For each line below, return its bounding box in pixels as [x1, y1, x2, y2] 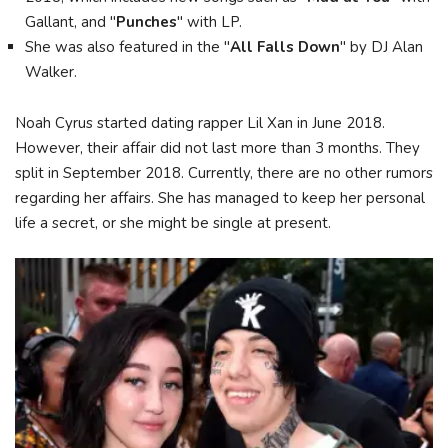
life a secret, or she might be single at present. [15, 212, 335, 233]
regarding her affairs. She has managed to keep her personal [15, 187, 425, 208]
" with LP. [177, 12, 242, 32]
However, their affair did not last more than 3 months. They [15, 137, 420, 158]
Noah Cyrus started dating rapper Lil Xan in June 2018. [15, 112, 385, 133]
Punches [116, 12, 177, 32]
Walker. [25, 62, 77, 82]
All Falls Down [230, 37, 340, 57]
